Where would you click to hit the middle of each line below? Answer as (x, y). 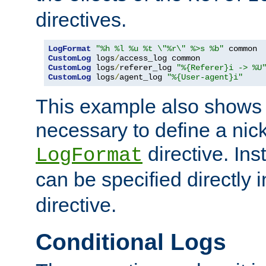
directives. (81, 19)
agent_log (143, 77)
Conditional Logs (131, 242)
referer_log (148, 67)
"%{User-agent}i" (205, 77)
